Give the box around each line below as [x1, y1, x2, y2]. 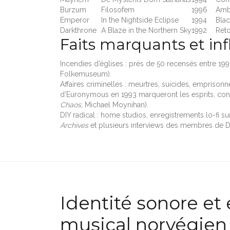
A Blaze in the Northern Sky [101, 26, 191, 34]
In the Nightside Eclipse [101, 15, 179, 24]
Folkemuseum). [60, 69, 111, 78]
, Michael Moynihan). [81, 100, 148, 109]
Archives [60, 121, 88, 129]
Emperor [60, 15, 89, 24]
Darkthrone [60, 26, 97, 34]
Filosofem [101, 5, 135, 14]
